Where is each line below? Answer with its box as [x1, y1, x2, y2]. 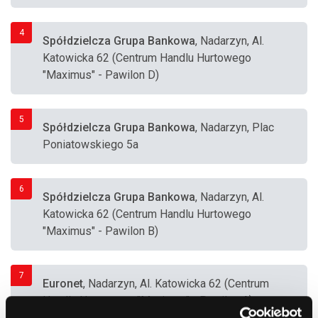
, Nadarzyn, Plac [195, 121, 274, 134]
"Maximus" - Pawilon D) [43, 68, 159, 82]
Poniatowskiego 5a [43, 138, 138, 151]
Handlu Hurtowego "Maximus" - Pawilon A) [43, 294, 253, 307]
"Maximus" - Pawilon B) [43, 224, 158, 238]
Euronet [43, 277, 83, 290]
